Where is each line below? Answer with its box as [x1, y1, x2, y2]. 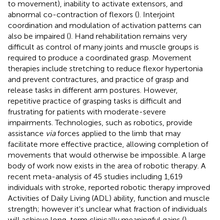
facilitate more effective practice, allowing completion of [8, 139, 208, 149]
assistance [8, 128, 46, 138]
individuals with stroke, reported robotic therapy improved [8, 182, 210, 192]
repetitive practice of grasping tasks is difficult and [8, 96, 181, 106]
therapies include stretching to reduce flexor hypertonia [8, 63, 203, 73]
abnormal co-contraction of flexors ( [8, 9, 137, 19]
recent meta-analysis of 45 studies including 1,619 [8, 171, 183, 181]
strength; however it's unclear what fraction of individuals [8, 204, 207, 214]
